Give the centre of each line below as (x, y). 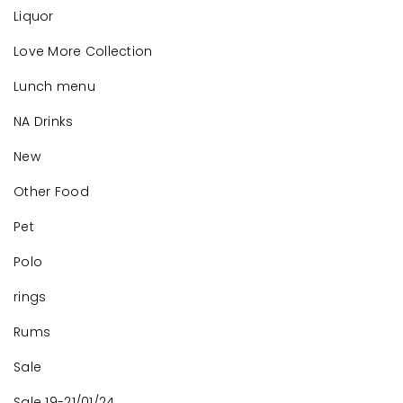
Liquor (34, 17)
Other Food (51, 192)
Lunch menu (54, 87)
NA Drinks (44, 122)
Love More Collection (83, 52)
